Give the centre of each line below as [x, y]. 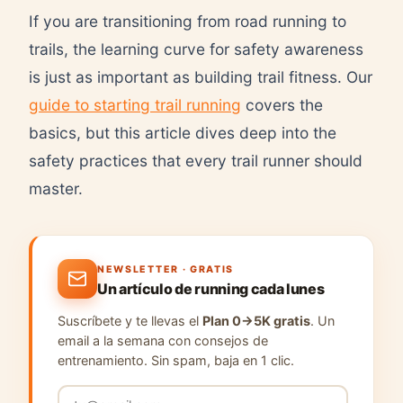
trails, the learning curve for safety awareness [196, 49]
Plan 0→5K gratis [256, 321]
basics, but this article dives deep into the [183, 133]
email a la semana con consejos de [163, 340]
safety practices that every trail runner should [196, 161]
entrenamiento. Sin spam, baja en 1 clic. [176, 360]
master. [56, 188]
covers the [282, 105]
